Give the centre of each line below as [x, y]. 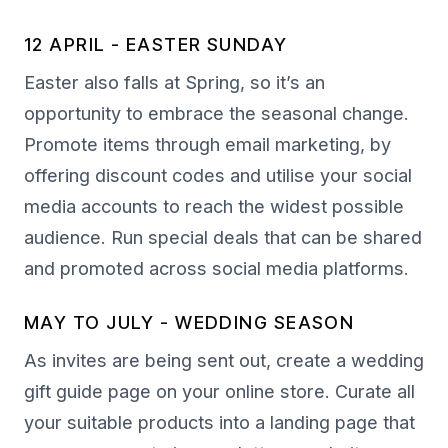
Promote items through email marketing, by [207, 145]
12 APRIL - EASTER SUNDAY [156, 45]
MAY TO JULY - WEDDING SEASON [189, 323]
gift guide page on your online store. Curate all [219, 392]
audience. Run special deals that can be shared [223, 238]
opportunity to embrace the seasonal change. [216, 114]
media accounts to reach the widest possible [214, 207]
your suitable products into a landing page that [219, 423]
